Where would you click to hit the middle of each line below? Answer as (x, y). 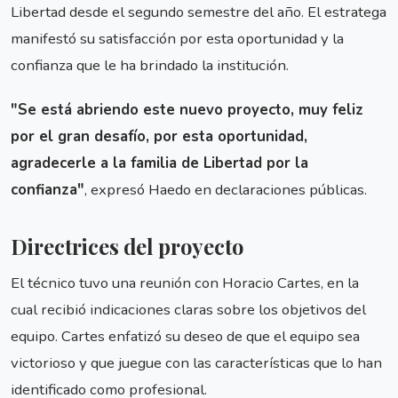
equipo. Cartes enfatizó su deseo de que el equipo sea (185, 336)
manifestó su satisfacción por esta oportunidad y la (177, 38)
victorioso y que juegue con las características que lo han (196, 362)
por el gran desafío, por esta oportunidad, (159, 136)
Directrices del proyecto (127, 246)
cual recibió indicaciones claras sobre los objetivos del (188, 309)
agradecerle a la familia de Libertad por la (159, 163)
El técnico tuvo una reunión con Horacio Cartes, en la (185, 283)
